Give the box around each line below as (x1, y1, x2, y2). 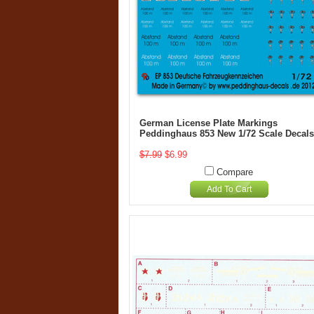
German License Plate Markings (139, 118, 278, 128)
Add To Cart (206, 184, 252, 194)
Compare (217, 167, 253, 177)
